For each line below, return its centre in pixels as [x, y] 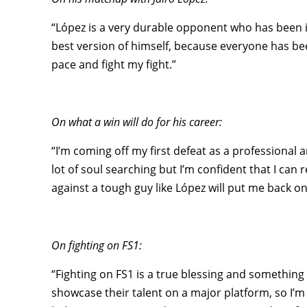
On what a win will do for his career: [137, 122]
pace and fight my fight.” [114, 64]
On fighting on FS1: [97, 245]
